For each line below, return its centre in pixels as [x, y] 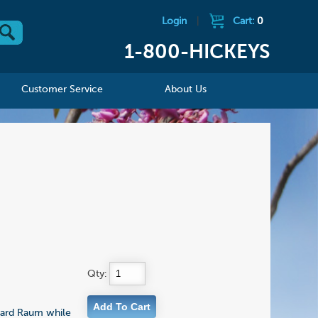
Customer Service [62, 90]
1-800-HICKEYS [197, 53]
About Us [186, 90]
